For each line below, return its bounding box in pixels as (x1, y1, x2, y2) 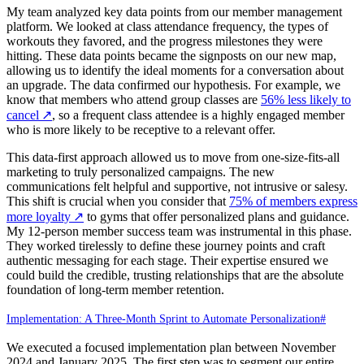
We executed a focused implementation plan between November (6, 340, 336, 354)
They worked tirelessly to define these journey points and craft (6, 238, 325, 253)
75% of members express (229, 193, 357, 208)
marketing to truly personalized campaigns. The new (6, 164, 275, 179)
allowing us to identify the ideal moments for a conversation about (6, 63, 344, 77)
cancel (6, 107, 39, 122)
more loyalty (6, 209, 71, 223)
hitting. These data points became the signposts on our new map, (6, 48, 336, 63)
